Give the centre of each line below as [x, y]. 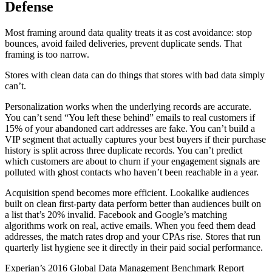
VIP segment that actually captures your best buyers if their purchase [135, 139]
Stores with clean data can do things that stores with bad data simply [135, 75]
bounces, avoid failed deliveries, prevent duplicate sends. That [123, 43]
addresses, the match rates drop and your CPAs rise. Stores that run [133, 236]
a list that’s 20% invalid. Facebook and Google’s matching [116, 214]
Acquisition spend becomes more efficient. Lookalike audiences [127, 192]
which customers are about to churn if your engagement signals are [132, 161]
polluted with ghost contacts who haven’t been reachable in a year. [132, 172]
